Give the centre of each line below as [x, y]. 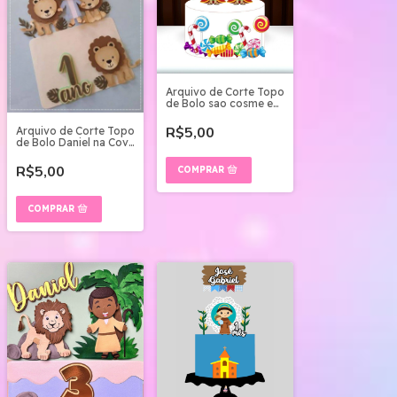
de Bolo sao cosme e [219, 103]
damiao [185, 115]
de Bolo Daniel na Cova [75, 142]
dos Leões [43, 153]
